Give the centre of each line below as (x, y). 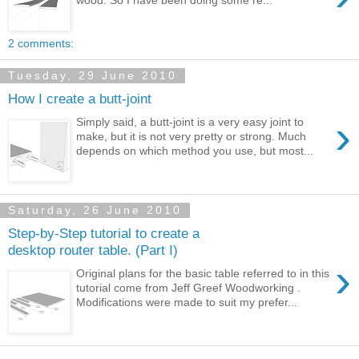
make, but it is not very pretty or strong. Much (192, 136)
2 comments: (41, 43)
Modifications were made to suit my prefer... (187, 302)
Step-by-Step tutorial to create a (104, 234)
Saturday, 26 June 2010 (95, 210)
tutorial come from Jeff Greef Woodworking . (189, 287)
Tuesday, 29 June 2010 (93, 76)
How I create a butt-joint (80, 99)
